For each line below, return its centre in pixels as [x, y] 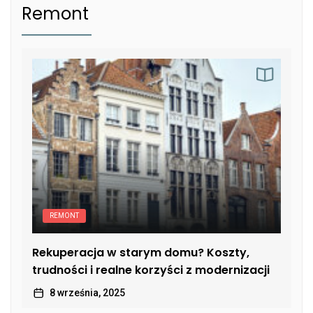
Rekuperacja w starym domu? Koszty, [141, 252]
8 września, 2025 [87, 292]
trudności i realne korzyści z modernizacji [151, 270]
